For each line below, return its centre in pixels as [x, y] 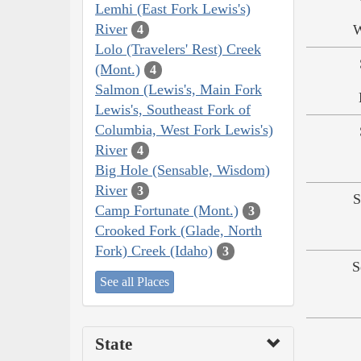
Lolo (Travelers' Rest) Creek [178, 49]
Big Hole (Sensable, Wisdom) [183, 170]
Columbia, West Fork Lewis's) [184, 129]
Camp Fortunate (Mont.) [167, 210]
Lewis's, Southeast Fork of [173, 109]
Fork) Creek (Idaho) [154, 250]
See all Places [135, 282]
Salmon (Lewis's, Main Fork [178, 89]
